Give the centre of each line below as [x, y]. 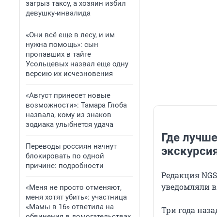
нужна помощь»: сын [62, 45]
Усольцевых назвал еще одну [77, 64]
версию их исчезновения [69, 74]
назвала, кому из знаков [69, 115]
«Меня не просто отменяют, [74, 187]
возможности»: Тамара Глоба [76, 105]
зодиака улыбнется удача [70, 124]
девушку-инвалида [58, 13]
